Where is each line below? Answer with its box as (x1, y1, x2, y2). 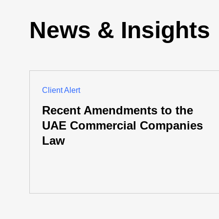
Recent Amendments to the (42, 104, 193, 117)
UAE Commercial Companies (42, 119, 203, 132)
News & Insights (29, 17, 210, 43)
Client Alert (42, 86, 80, 94)
